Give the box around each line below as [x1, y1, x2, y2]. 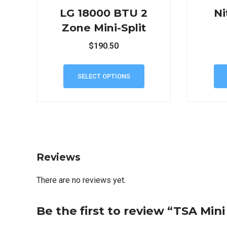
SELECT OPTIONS [77, 72, 130, 80]
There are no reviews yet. [36, 175, 126, 185]
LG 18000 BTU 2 [60, 6, 148, 19]
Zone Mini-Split [61, 21, 146, 34]
